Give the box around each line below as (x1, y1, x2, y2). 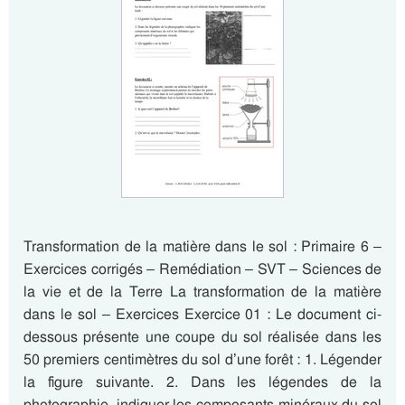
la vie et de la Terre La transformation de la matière (24, 282, 381, 301)
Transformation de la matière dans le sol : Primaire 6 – (24, 237, 381, 256)
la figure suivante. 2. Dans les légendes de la (24, 372, 381, 391)
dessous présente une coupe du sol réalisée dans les (24, 327, 381, 346)
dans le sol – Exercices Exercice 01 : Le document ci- (24, 305, 381, 324)
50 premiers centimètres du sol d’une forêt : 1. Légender (24, 350, 381, 369)
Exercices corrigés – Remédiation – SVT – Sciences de (24, 259, 381, 278)
